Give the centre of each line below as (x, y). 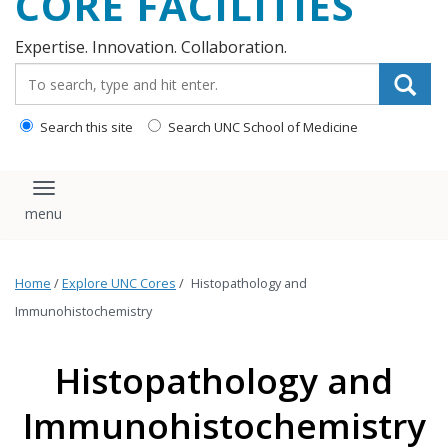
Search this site (85, 127)
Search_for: (59, 73)
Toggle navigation (117, 197)
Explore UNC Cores (119, 284)
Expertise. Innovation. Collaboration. (151, 47)
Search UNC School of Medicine (261, 127)
